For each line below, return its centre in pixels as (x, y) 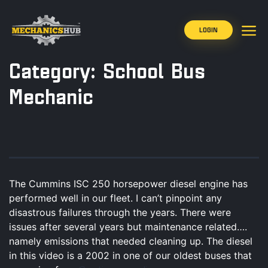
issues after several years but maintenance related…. (128, 226)
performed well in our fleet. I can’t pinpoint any (115, 198)
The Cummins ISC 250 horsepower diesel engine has (128, 183)
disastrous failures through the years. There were (120, 212)
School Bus (154, 73)
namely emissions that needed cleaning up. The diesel (131, 241)
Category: (56, 73)
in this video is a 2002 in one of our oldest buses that (130, 255)
